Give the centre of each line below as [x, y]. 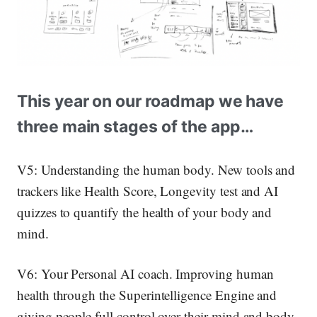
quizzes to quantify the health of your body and [145, 212]
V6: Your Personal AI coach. [97, 274]
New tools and [255, 169]
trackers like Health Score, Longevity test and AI [148, 190]
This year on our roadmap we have [151, 102]
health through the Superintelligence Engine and [147, 295]
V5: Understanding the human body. [116, 169]
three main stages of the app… [136, 127]
